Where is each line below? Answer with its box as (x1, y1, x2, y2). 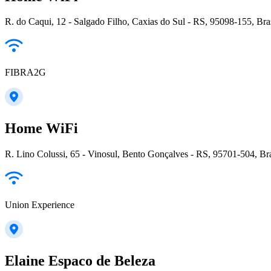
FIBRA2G (5, 67, 46, 78)
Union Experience (5, 200, 74, 211)
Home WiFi (5, 120, 78, 137)
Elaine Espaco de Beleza (5, 253, 155, 269)
